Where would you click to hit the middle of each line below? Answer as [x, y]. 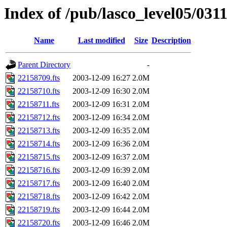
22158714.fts [39, 144]
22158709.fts [39, 78]
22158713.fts [39, 131]
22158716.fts [39, 170]
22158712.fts [39, 118]
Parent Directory [44, 65]
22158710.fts [39, 91]
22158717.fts [39, 183]
